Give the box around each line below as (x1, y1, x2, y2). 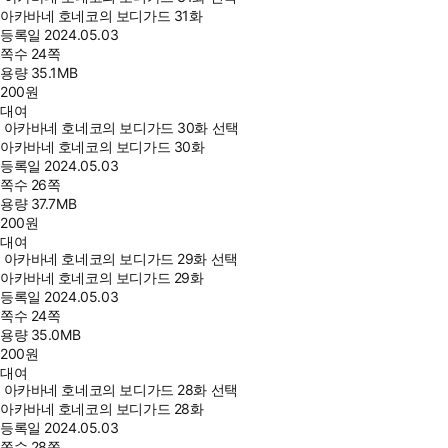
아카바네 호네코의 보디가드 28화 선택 (3, 381, 238, 398)
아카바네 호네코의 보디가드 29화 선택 (3, 250, 238, 267)
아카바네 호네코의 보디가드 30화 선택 (3, 119, 239, 136)
